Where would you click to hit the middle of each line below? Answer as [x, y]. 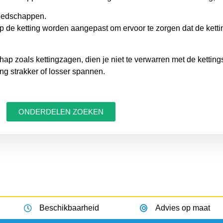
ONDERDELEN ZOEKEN [61, 112]
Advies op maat [182, 208]
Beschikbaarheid [69, 208]
